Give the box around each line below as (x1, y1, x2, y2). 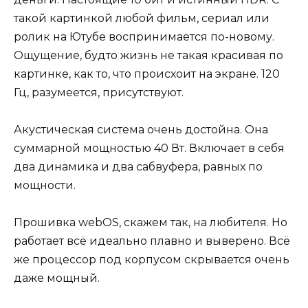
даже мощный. (14, 272, 100, 285)
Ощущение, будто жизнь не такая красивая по (14, 48, 283, 62)
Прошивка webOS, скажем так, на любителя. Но (14, 216, 287, 230)
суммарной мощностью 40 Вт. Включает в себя (14, 141, 285, 155)
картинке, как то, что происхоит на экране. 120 (14, 67, 280, 80)
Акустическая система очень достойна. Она (14, 122, 268, 136)
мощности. (14, 178, 76, 192)
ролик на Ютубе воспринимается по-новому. (14, 30, 274, 43)
